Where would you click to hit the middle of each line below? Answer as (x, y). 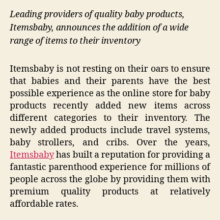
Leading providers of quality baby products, (97, 15)
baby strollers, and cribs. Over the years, (110, 142)
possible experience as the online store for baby (110, 93)
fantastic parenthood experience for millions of (110, 167)
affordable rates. (44, 204)
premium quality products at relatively (110, 192)
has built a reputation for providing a (132, 155)
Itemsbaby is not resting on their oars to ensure (110, 69)
